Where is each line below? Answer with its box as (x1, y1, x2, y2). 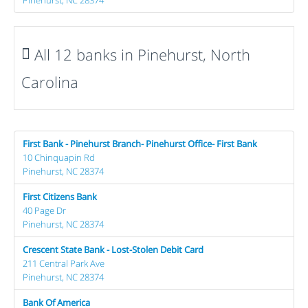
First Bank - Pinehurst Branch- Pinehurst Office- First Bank (23, 137, 257, 150)
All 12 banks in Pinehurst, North (30, 43, 250, 65)
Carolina (21, 71, 78, 92)
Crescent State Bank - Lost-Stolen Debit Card (23, 243, 203, 256)
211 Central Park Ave (23, 256, 104, 269)
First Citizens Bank (23, 190, 97, 203)
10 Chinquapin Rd (23, 151, 95, 164)
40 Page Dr (23, 203, 66, 217)
